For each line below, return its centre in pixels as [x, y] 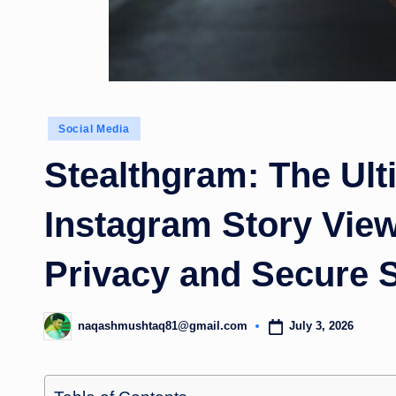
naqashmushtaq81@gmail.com [163, 326]
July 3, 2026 [321, 326]
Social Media [94, 129]
